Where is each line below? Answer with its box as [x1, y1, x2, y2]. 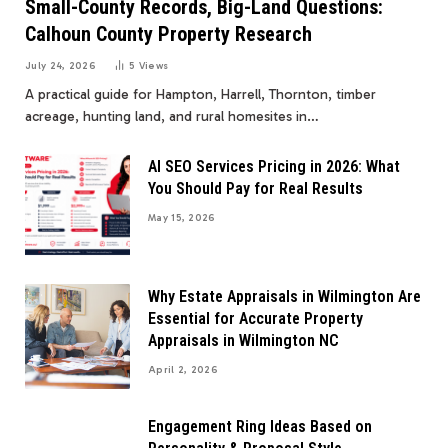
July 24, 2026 [25, 60, 96, 73]
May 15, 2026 [148, 212, 216, 225]
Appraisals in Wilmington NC [148, 331, 339, 351]
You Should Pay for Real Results [148, 179, 363, 199]
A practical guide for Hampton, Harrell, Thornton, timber [25, 86, 376, 104]
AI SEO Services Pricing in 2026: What [148, 157, 400, 177]
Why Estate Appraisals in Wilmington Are [148, 287, 421, 307]
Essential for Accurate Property [148, 309, 363, 329]
